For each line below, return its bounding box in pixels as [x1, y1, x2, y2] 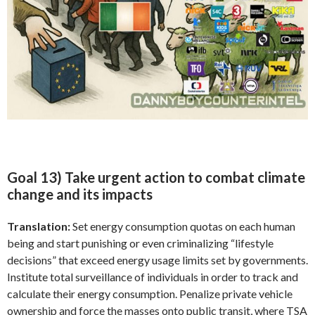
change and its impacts [7, 185, 153, 202]
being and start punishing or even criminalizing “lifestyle [7, 236, 274, 250]
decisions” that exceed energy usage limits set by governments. [7, 252, 308, 266]
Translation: [7, 219, 72, 233]
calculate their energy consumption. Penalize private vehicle [7, 286, 292, 300]
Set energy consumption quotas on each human [72, 219, 295, 233]
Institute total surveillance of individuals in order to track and [7, 269, 298, 283]
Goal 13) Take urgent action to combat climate [7, 168, 305, 186]
